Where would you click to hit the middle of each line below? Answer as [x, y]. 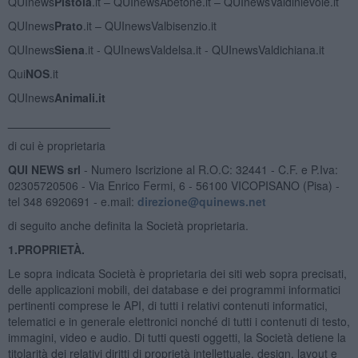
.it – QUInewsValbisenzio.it [149, 25]
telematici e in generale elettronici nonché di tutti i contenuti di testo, [179, 321]
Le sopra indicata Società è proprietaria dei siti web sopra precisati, [177, 273]
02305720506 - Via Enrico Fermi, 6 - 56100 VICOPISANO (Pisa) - [173, 185]
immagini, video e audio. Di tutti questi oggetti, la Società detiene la [177, 337]
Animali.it [80, 97]
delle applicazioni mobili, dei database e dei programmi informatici [174, 289]
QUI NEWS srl [44, 169]
